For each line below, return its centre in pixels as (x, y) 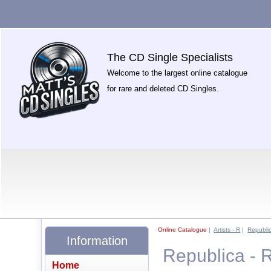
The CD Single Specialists (170, 57)
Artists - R (227, 230)
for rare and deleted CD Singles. (163, 89)
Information (97, 240)
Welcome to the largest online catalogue (178, 73)
